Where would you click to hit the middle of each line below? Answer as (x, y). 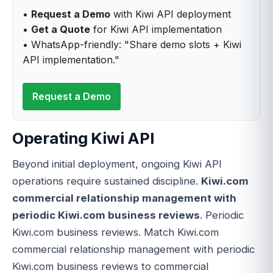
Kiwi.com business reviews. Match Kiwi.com (115, 232)
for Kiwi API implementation (156, 30)
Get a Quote (61, 30)
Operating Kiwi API (83, 138)
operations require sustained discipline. (107, 181)
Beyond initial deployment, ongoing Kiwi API (117, 164)
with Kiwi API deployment (171, 14)
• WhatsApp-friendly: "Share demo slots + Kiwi (132, 45)
